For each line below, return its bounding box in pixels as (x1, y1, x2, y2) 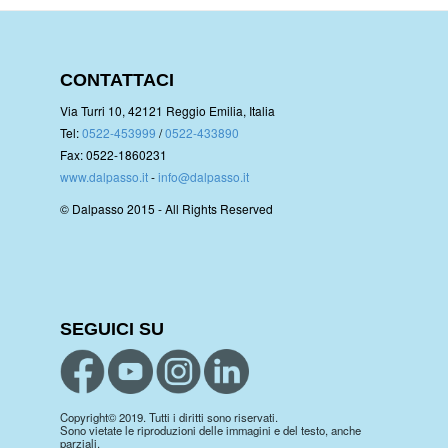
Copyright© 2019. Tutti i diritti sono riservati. (60, 409, 278, 426)
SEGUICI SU (60, 319, 164, 340)
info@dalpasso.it (158, 168, 249, 186)
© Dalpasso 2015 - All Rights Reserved (60, 200, 273, 218)
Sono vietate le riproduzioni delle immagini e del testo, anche (60, 422, 361, 439)
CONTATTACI (60, 70, 174, 91)
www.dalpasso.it (60, 168, 148, 186)
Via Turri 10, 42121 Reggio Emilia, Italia (60, 102, 275, 120)
